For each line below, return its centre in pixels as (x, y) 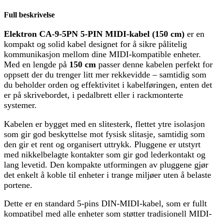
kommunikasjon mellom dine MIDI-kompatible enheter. (102, 54)
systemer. (20, 105)
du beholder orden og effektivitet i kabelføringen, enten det (108, 85)
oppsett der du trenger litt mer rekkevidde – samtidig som (105, 75)
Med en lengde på (37, 65)
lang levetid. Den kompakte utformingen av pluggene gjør (106, 164)
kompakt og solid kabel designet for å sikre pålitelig (95, 44)
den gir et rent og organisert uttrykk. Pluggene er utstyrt (102, 144)
